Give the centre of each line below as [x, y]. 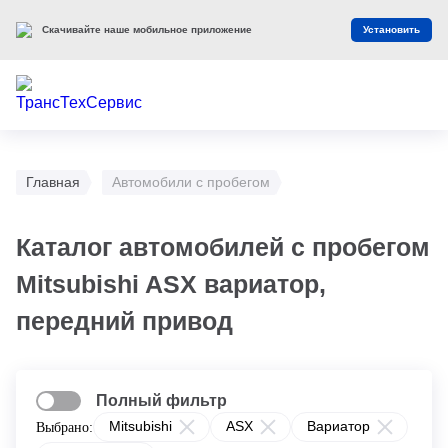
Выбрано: [64, 427]
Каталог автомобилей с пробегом [223, 247]
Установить [391, 29]
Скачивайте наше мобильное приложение [147, 29]
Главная [53, 182]
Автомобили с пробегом [191, 182]
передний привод [124, 321]
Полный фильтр [161, 400]
